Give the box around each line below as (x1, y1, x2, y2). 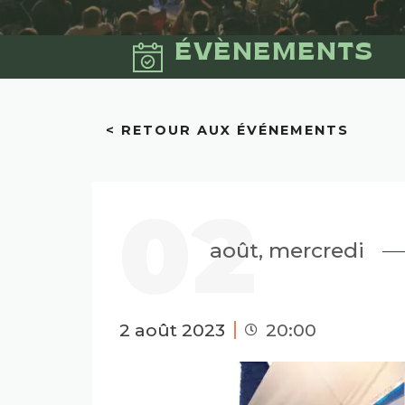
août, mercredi (209, 238, 364, 263)
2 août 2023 (119, 319, 225, 341)
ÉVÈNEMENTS (174, 41, 373, 66)
